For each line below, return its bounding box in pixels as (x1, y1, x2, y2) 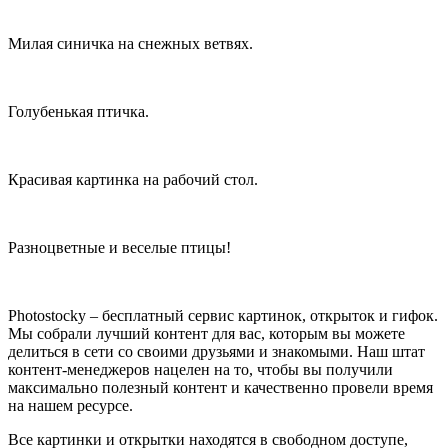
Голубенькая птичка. (8, 102, 149, 120)
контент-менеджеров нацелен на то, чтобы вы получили (8, 360, 393, 378)
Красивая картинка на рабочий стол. (8, 170, 258, 188)
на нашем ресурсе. (8, 396, 133, 414)
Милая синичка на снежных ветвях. (8, 34, 253, 52)
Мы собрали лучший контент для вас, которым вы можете (8, 324, 405, 342)
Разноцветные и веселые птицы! (8, 238, 231, 256)
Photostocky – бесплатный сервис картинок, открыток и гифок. (8, 306, 438, 324)
